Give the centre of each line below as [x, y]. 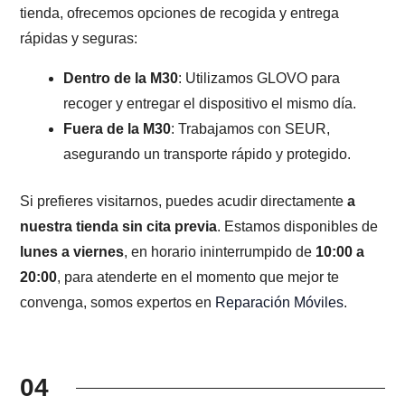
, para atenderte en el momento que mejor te [198, 278]
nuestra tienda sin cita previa [119, 227]
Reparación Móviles [280, 303]
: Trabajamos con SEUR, [251, 129]
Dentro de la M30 [121, 79]
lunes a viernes [72, 252]
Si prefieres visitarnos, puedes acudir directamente [184, 202]
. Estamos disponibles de [298, 227]
